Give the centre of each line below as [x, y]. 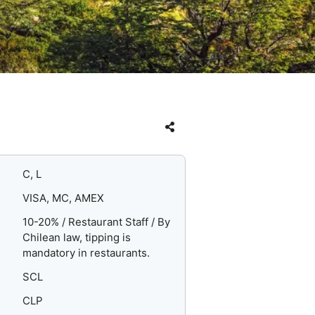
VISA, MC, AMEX [64, 198]
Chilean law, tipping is [77, 238]
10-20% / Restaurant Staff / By [97, 222]
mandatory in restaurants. [86, 253]
